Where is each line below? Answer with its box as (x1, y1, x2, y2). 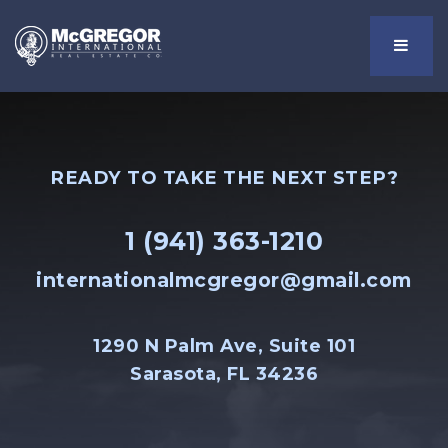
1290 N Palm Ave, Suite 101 (93, 335, 355, 357)
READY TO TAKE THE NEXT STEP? (50, 166, 398, 189)
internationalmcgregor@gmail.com (36, 268, 412, 292)
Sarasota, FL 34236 (130, 363, 318, 385)
